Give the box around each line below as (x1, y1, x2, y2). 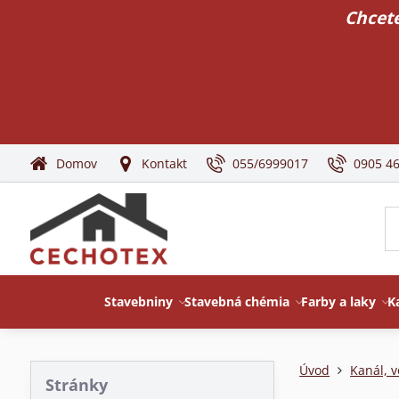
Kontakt (142, 154, 188, 172)
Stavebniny (104, 293, 174, 310)
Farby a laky (301, 293, 377, 310)
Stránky (45, 374, 108, 395)
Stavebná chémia (184, 293, 290, 310)
